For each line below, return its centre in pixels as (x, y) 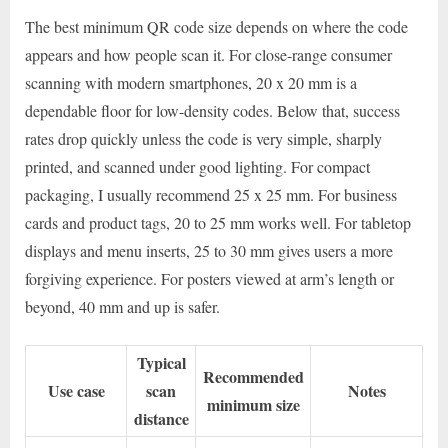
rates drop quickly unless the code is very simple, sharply (203, 139)
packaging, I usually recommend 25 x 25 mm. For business (211, 195)
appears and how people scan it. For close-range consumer (208, 55)
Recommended (253, 377)
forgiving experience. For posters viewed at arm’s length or (209, 279)
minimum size (253, 405)
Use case (76, 391)
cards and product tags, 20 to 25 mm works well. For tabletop (218, 223)
